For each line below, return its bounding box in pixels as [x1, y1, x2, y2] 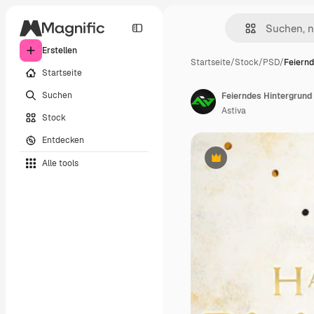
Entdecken [42, 134, 84, 146]
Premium [214, 157, 252, 169]
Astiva [221, 105, 246, 116]
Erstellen [42, 45, 77, 56]
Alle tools [42, 157, 78, 169]
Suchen [42, 89, 72, 101]
